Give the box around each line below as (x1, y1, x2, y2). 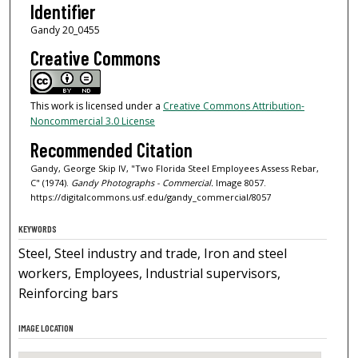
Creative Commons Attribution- (162, 99, 304, 113)
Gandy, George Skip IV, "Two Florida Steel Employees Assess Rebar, (30, 161, 319, 174)
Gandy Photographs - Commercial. (70, 176, 213, 189)
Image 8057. (213, 176, 266, 189)
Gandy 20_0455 (30, 22, 100, 37)
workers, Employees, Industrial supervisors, (18, 265, 281, 283)
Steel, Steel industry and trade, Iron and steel (18, 245, 288, 263)
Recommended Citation (30, 137, 193, 161)
